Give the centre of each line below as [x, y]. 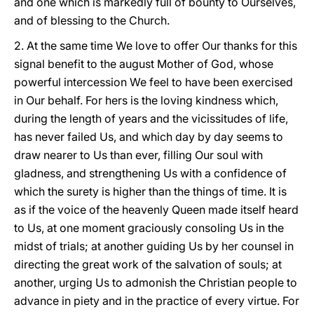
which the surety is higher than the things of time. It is [150, 191]
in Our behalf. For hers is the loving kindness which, [146, 100]
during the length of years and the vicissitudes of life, [151, 118]
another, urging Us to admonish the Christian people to [156, 282]
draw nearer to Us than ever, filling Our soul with [138, 155]
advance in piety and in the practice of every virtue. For [157, 301]
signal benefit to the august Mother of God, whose [144, 64]
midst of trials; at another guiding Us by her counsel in [154, 246]
